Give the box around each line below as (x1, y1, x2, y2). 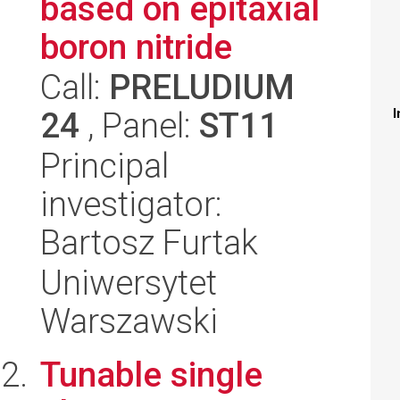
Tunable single (40, 354, 262, 395)
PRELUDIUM (109, 67, 295, 107)
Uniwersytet (40, 262, 217, 303)
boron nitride (40, 27, 232, 67)
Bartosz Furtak (40, 222, 258, 262)
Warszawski (40, 301, 218, 341)
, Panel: (79, 105, 199, 146)
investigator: (40, 184, 222, 224)
